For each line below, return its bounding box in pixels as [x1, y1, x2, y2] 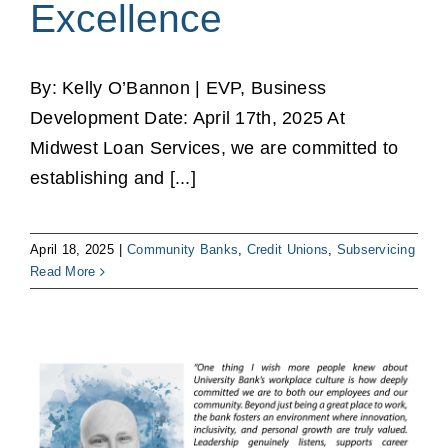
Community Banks [127, 242, 239, 258]
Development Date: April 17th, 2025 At [30, 108, 345, 129]
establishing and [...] [30, 168, 196, 189]
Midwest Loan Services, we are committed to [30, 138, 399, 159]
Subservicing [336, 242, 415, 258]
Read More [30, 264, 96, 280]
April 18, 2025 [30, 242, 114, 258]
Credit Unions [246, 242, 329, 258]
